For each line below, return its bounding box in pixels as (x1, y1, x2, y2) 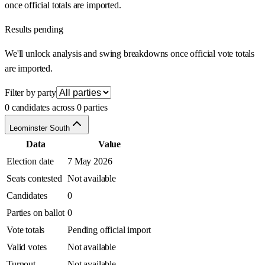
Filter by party (5, 88, 56, 98)
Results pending (5, 24, 63, 35)
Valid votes (7, 242, 47, 253)
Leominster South (9, 124, 70, 133)
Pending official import (67, 225, 151, 235)
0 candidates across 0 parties (5, 102, 108, 113)
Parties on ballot (7, 208, 65, 218)
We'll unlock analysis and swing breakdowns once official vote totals (5, 49, 255, 59)
